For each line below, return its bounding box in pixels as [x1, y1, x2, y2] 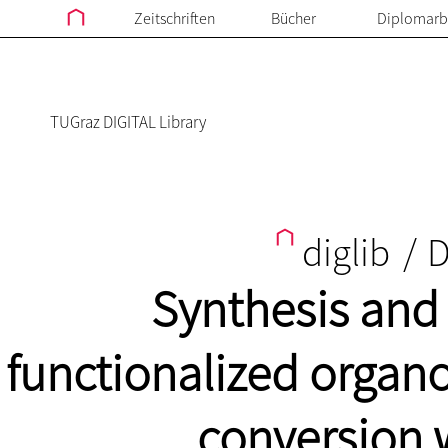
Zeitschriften [133, 8, 216, 28]
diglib [294, 228, 398, 277]
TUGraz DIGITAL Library [50, 111, 206, 133]
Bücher [271, 8, 316, 28]
